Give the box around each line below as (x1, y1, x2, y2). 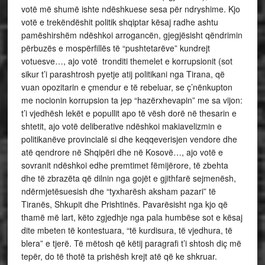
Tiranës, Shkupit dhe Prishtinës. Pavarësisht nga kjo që (21, 198, 228, 210)
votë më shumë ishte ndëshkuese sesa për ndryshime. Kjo (21, 3, 240, 15)
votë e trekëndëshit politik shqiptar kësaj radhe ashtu (21, 16, 218, 28)
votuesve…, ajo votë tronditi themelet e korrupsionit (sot (21, 55, 232, 67)
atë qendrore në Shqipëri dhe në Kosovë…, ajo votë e (21, 146, 223, 158)
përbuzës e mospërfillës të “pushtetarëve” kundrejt (21, 42, 210, 54)
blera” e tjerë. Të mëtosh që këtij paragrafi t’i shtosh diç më (21, 237, 241, 249)
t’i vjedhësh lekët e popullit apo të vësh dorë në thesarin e (21, 107, 237, 119)
